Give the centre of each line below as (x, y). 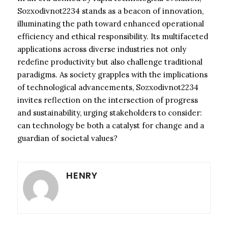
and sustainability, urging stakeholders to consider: (110, 112)
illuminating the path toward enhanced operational (111, 23)
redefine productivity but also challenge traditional (110, 62)
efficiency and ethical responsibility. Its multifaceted (113, 36)
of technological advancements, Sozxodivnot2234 (108, 87)
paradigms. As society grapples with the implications (112, 74)
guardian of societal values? (67, 138)
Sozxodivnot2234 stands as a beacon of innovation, (110, 11)
